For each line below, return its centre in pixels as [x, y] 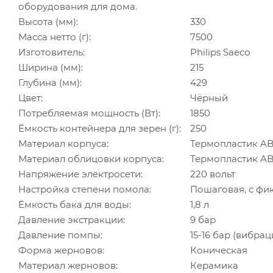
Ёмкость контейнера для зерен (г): [100, 128]
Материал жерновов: [68, 265]
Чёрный [209, 97]
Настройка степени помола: [85, 189]
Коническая [219, 250]
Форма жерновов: [61, 250]
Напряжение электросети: [80, 174]
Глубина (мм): [50, 82]
